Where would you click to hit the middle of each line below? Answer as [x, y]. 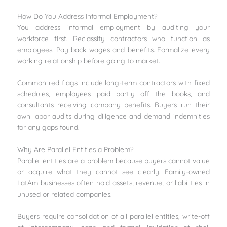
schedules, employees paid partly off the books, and [113, 94]
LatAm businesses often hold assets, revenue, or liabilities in [113, 183]
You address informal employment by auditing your [113, 27]
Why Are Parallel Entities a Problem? [76, 149]
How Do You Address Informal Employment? [88, 16]
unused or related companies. [65, 194]
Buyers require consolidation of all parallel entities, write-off [113, 216]
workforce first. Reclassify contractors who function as [113, 38]
